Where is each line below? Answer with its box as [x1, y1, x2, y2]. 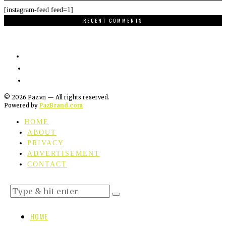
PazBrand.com [39, 102, 83, 109]
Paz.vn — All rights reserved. [26, 94, 109, 101]
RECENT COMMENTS [83, 16, 143, 24]
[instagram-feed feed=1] [4, 6, 73, 14]
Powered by [4, 102, 39, 109]
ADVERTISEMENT [27, 150, 100, 158]
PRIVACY [27, 139, 64, 147]
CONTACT [27, 160, 67, 168]
